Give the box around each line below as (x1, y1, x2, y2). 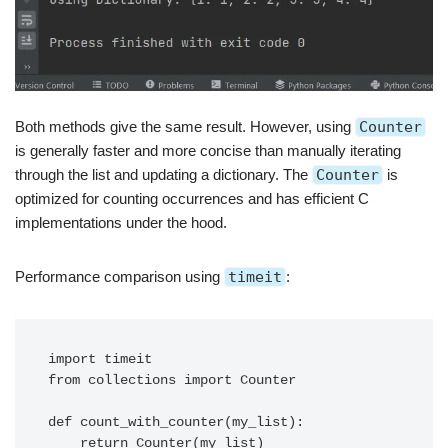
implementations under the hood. (15, 214, 227, 231)
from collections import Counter (48, 373, 296, 388)
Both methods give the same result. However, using (15, 118, 355, 135)
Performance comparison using (15, 268, 224, 285)
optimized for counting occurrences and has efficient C (15, 190, 369, 207)
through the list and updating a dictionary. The (15, 166, 312, 183)
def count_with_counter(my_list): (48, 415, 304, 430)
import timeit (48, 352, 152, 367)
